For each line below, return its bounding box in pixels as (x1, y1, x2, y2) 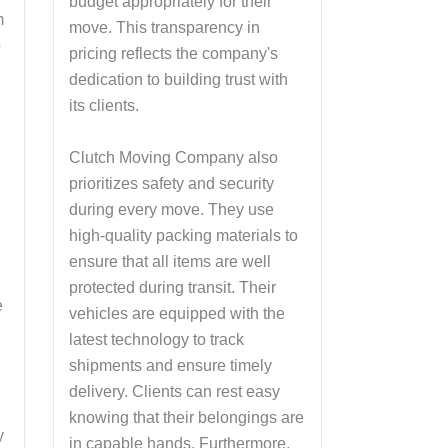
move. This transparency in (68, 19, 260, 37)
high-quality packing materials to (68, 226, 298, 244)
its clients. (68, 97, 139, 115)
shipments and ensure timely (68, 356, 272, 374)
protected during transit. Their (68, 278, 276, 296)
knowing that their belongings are (68, 408, 304, 426)
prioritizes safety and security (68, 174, 274, 192)
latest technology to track (68, 330, 244, 348)
